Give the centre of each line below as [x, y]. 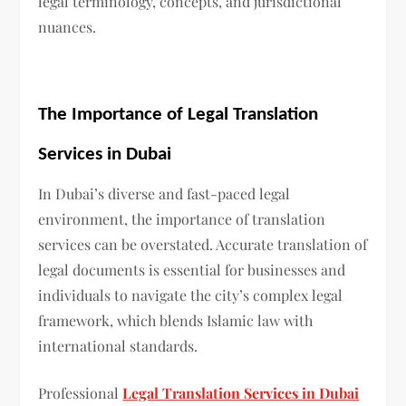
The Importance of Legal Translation [179, 115]
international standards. [118, 346]
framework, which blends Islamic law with [176, 321]
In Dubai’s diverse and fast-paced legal [164, 194]
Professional [81, 393]
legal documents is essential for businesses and [192, 270]
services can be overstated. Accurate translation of [203, 245]
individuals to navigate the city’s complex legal [191, 295]
